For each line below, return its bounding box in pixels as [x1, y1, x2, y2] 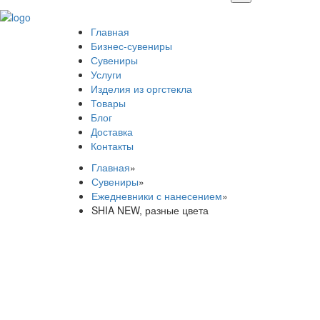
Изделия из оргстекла [91, 81, 192, 96]
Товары [91, 96, 126, 111]
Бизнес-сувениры [91, 39, 172, 54]
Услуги [91, 67, 121, 82]
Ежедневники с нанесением [91, 189, 222, 204]
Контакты [91, 139, 134, 154]
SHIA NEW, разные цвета [91, 203, 209, 218]
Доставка [91, 124, 133, 139]
